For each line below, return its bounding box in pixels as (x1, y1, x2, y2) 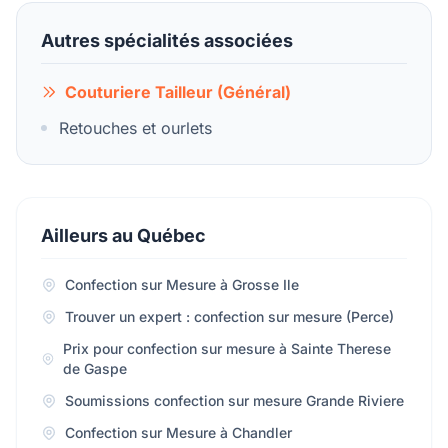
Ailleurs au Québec (41, 225, 206, 246)
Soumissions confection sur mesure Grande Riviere (65, 392, 404, 409)
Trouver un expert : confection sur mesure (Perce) (65, 308, 394, 325)
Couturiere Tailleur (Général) (65, 82, 291, 102)
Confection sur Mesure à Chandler (65, 424, 292, 441)
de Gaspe (62, 360, 127, 377)
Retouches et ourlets (59, 118, 212, 138)
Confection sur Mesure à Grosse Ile (65, 276, 299, 293)
